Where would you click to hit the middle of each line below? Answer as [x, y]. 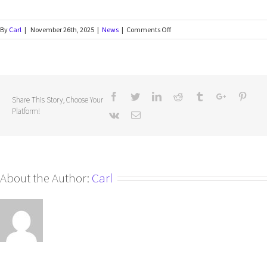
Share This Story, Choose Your [58, 100]
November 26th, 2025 [62, 29]
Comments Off [149, 29]
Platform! [26, 111]
